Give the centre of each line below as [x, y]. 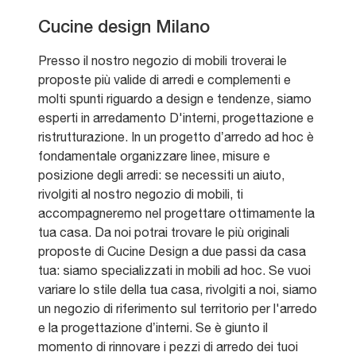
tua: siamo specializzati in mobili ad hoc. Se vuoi [174, 271]
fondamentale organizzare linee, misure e [154, 156]
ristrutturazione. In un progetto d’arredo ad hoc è [176, 137]
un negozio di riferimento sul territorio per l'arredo [178, 309]
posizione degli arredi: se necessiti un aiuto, [161, 175]
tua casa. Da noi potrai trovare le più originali [164, 232]
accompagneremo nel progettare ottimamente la [176, 213]
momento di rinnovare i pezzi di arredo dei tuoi [168, 347]
